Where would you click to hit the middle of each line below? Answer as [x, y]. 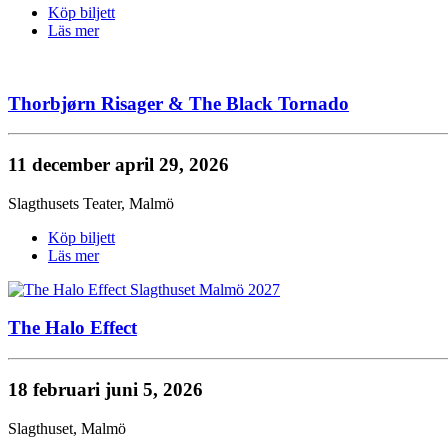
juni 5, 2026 [154, 389]
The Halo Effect [72, 328]
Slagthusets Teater [64, 203]
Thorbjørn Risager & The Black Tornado [178, 103]
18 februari [56, 389]
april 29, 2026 [172, 164]
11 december [61, 164]
